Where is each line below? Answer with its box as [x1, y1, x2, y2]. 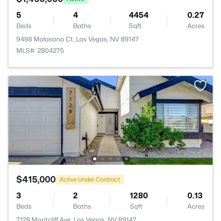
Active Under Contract [60, 175, 120, 183]
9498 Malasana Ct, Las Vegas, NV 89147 [16, 35, 139, 43]
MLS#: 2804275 [16, 46, 64, 54]
